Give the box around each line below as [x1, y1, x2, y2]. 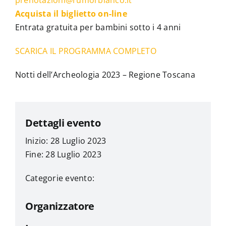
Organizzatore [25, 199, 95, 213]
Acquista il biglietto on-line [15, 8, 127, 19]
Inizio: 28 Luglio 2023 [25, 135, 106, 146]
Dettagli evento [25, 116, 101, 130]
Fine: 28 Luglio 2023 [25, 148, 101, 160]
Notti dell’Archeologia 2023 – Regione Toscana [15, 69, 195, 80]
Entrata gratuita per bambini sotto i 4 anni [15, 21, 181, 33]
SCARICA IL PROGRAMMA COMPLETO [15, 45, 156, 56]
